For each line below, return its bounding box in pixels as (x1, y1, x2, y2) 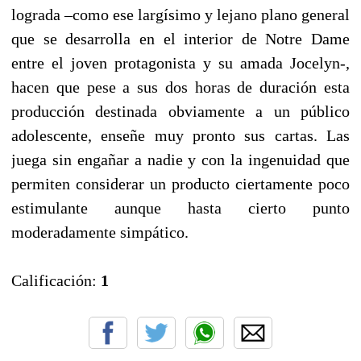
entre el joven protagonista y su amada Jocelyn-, (11, 53, 350, 72)
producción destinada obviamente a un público (11, 102, 350, 120)
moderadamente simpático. (11, 222, 189, 241)
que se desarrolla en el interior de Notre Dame (11, 29, 350, 48)
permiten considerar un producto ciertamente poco (11, 174, 350, 193)
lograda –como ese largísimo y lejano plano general (11, 5, 350, 23)
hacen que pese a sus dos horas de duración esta (11, 77, 350, 96)
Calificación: (11, 271, 101, 289)
